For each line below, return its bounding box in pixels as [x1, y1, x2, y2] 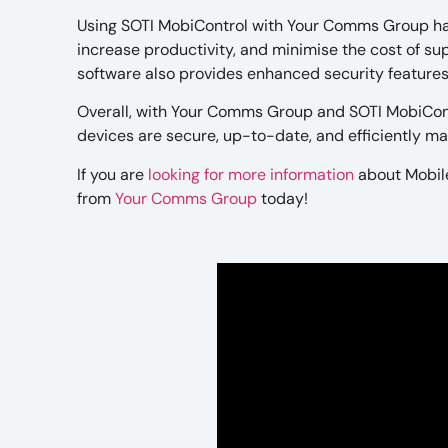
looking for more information [148, 163, 355, 185]
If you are [77, 163, 149, 185]
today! [257, 187, 313, 209]
